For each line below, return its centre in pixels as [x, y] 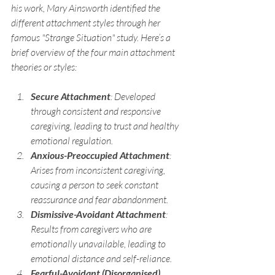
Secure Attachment [71, 96]
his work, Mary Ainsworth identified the [87, 8]
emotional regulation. [72, 140]
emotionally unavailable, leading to [99, 243]
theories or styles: [44, 67]
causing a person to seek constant [95, 184]
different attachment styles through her [87, 22]
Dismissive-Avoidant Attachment [98, 214]
